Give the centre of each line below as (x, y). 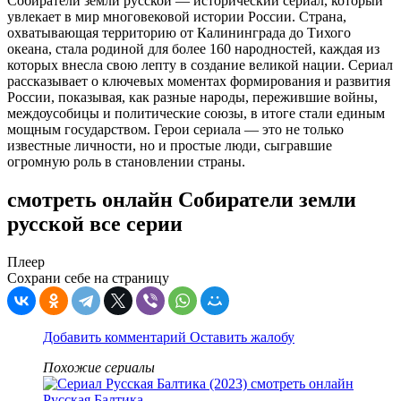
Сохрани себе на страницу (88, 278)
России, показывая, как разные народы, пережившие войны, (192, 98)
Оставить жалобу (242, 337)
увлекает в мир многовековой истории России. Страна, (177, 17)
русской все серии (95, 224)
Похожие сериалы (99, 368)
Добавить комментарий (116, 337)
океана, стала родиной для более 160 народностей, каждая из (193, 49)
